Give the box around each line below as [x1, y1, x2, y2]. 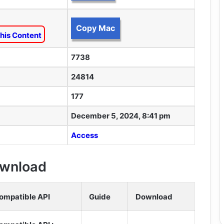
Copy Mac [75, 22, 115, 33]
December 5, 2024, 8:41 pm [70, 110, 170, 120]
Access [70, 130, 98, 140]
